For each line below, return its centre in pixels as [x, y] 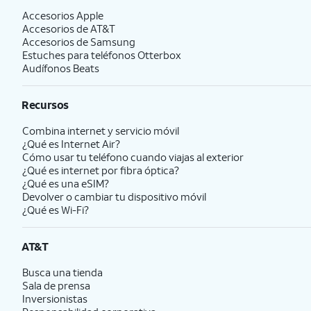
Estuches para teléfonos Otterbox [102, 55]
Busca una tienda [62, 272]
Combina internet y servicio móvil [101, 131]
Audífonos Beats [61, 68]
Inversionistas [55, 299]
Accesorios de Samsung [79, 42]
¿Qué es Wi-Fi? [56, 210]
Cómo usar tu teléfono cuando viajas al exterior [133, 157]
